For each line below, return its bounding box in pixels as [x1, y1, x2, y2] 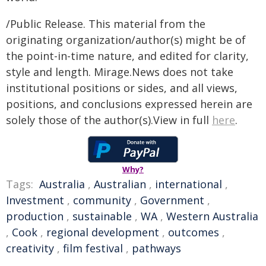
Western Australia [166, 209, 258, 223]
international [155, 177, 222, 191]
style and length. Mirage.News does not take [6, 65, 233, 79]
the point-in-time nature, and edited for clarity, [6, 49, 249, 63]
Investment [6, 193, 64, 207]
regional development [46, 225, 159, 239]
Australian [94, 177, 146, 191]
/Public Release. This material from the [6, 17, 205, 31]
